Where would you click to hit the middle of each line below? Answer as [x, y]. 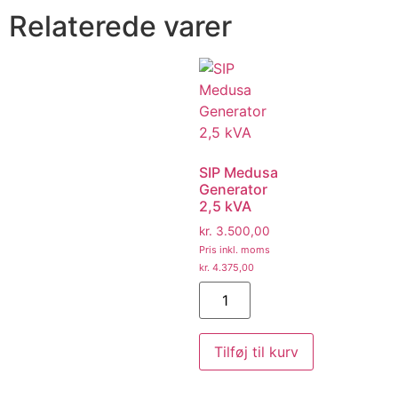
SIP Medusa [239, 173]
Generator [233, 190]
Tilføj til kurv [256, 351]
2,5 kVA [225, 207]
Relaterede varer [120, 27]
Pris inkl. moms [235, 250]
